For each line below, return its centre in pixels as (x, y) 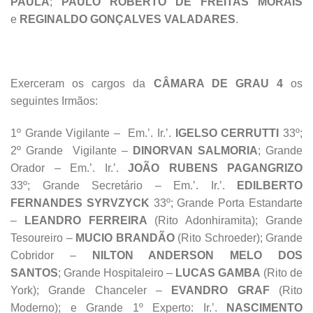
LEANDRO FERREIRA (86, 220)
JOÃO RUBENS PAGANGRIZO (215, 168)
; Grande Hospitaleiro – (117, 272)
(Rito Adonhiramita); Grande (225, 220)
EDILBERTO (270, 185)
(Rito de (282, 272)
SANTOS (34, 272)
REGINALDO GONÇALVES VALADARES (128, 20)
